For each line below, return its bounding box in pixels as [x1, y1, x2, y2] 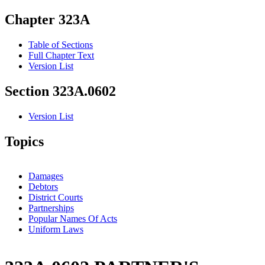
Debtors [28, 181, 58, 192]
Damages [28, 170, 63, 181]
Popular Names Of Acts [28, 213, 117, 224]
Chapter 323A [5, 12, 90, 28]
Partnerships [28, 202, 74, 213]
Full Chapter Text [28, 50, 94, 61]
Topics [5, 134, 44, 150]
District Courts [28, 192, 83, 202]
